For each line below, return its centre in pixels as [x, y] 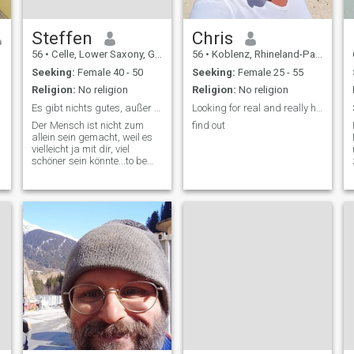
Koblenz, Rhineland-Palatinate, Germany [262, 55]
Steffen [62, 38]
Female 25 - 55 [269, 72]
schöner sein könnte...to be [89, 161]
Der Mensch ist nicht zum [87, 126]
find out [208, 126]
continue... [53, 173]
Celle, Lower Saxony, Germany [102, 55]
